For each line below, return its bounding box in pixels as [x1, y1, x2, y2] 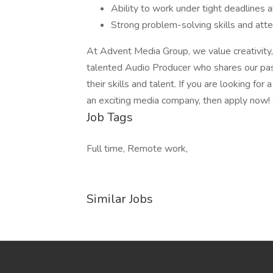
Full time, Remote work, [87, 142, 188, 155]
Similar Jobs [87, 191, 153, 207]
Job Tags [87, 109, 133, 126]
